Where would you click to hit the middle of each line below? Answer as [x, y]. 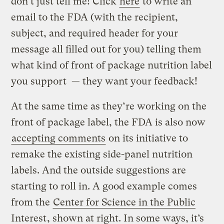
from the [32, 202]
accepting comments [59, 138]
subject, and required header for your [95, 33]
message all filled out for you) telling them [106, 49]
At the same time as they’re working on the [109, 106]
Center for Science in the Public [124, 202]
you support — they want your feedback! [104, 81]
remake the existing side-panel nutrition [102, 154]
